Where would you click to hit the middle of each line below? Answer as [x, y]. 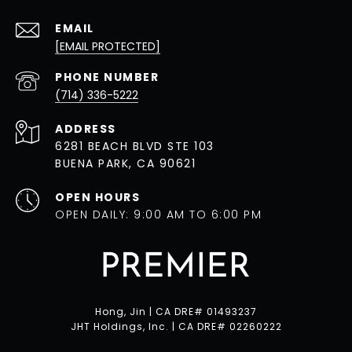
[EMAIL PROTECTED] [108, 47]
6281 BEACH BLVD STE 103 [135, 147]
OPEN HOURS [97, 198]
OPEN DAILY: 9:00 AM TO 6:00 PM [158, 215]
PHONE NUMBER [107, 77]
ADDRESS [86, 129]
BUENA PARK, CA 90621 [125, 164]
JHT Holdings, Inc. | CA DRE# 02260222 [176, 327]
